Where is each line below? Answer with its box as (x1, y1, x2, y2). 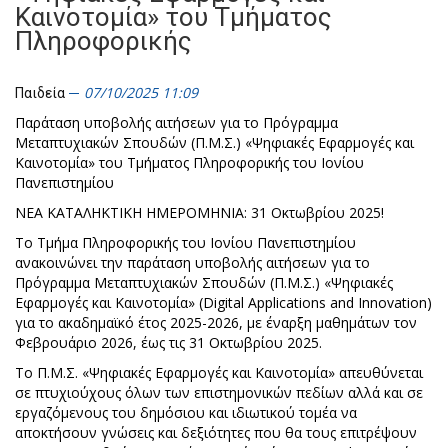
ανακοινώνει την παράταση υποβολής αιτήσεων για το (15, 253, 370, 272)
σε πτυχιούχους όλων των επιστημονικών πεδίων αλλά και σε (15, 383, 423, 402)
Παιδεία (15, 85, 65, 101)
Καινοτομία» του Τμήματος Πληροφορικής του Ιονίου (15, 153, 364, 172)
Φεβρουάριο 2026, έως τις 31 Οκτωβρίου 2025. (15, 333, 322, 352)
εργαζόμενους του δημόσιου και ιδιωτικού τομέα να (15, 403, 357, 422)
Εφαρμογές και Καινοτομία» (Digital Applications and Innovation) (15, 293, 432, 312)
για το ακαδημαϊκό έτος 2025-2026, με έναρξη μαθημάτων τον (15, 313, 417, 332)
